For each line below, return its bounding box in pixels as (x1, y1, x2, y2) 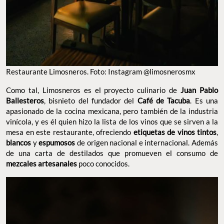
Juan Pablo (180, 85, 218, 95)
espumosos (38, 138, 75, 147)
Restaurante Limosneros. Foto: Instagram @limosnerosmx (6, 67, 195, 76)
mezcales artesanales (6, 159, 77, 168)
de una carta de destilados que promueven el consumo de (6, 148, 218, 158)
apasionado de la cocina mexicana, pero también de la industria (6, 106, 218, 116)
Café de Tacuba (134, 96, 190, 105)
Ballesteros (6, 96, 44, 105)
